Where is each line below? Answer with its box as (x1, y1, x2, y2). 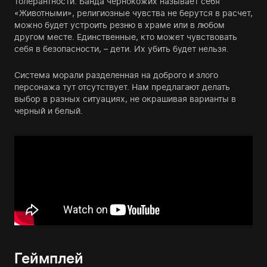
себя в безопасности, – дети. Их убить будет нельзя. (14, 44, 229, 54)
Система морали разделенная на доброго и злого (14, 70, 218, 80)
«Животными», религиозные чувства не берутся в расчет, (14, 8, 253, 18)
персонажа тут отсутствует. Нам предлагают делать (14, 82, 230, 92)
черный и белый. (14, 105, 83, 116)
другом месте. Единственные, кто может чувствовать (14, 32, 237, 42)
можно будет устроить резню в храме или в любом (14, 20, 225, 30)
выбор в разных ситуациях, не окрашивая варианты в (14, 94, 236, 104)
